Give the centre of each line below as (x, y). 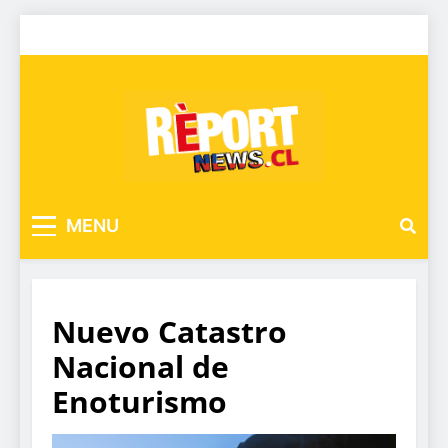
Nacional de (140, 367)
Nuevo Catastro (169, 332)
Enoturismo (139, 402)
